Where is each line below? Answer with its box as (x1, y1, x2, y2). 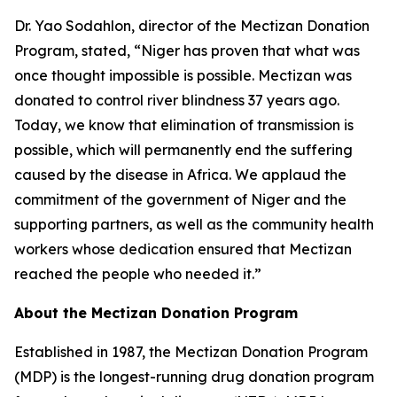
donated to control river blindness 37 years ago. (14, 91, 339, 109)
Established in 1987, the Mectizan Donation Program (14, 343, 368, 361)
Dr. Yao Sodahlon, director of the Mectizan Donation (14, 17, 370, 35)
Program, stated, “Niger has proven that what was (14, 42, 360, 59)
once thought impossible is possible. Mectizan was (14, 66, 352, 84)
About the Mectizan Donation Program (14, 304, 298, 322)
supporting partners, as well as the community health (14, 215, 374, 233)
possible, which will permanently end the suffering (14, 141, 353, 159)
